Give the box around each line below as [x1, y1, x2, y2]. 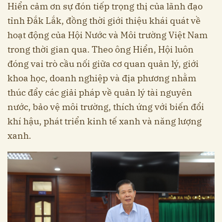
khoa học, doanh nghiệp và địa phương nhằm [7, 72, 196, 84]
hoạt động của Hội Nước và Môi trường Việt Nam [7, 29, 208, 41]
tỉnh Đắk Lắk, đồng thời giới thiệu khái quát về [7, 14, 201, 26]
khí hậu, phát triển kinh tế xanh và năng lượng [7, 115, 202, 127]
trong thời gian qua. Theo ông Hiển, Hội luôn [7, 43, 194, 55]
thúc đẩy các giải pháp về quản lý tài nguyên [7, 86, 192, 98]
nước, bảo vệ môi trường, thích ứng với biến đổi [7, 101, 204, 112]
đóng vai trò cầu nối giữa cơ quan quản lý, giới [7, 57, 199, 69]
